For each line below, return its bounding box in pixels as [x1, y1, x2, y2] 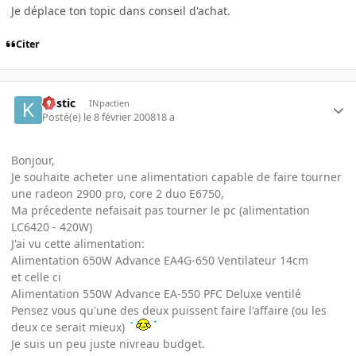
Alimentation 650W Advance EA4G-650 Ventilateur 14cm [11, 253, 308, 269]
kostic [42, 95, 76, 110]
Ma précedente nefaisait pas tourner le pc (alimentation [11, 203, 310, 219]
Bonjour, [11, 153, 55, 168]
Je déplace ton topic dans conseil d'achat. [11, 2, 230, 18]
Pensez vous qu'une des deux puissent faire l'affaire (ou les [11, 303, 327, 319]
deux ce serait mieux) [11, 319, 128, 335]
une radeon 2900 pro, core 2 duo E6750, [11, 186, 224, 202]
